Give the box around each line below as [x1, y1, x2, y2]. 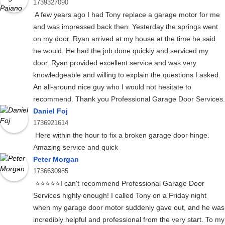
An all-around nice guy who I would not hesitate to [33, 83, 191, 91]
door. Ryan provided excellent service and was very [33, 59, 196, 67]
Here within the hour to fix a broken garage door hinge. [33, 131, 209, 140]
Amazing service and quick [33, 143, 118, 152]
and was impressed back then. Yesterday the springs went [33, 23, 218, 31]
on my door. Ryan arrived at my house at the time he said [33, 35, 215, 43]
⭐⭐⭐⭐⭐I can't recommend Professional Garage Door [33, 179, 204, 188]
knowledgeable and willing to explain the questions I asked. [33, 71, 220, 79]
